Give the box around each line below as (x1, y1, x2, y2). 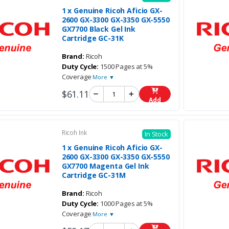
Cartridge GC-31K (61, 33, 124, 43)
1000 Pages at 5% (99, 199, 153, 209)
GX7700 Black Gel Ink (61, 24, 135, 34)
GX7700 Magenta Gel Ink (61, 161, 149, 171)
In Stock (144, 129, 168, 139)
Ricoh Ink (61, 128, 87, 138)
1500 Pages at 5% (99, 62, 153, 72)
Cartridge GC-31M (61, 170, 126, 180)
